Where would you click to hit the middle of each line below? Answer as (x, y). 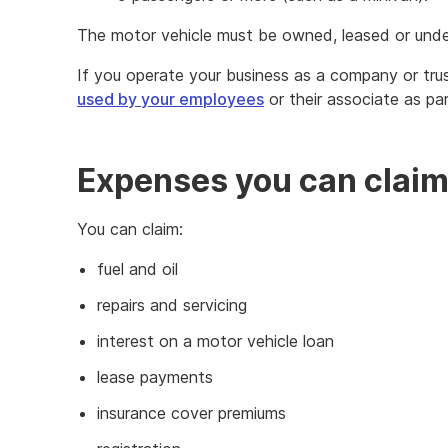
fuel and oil (137, 268)
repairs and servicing (172, 304)
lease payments (155, 376)
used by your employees (170, 98)
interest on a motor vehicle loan (215, 340)
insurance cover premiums (191, 412)
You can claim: (130, 228)
